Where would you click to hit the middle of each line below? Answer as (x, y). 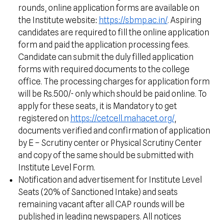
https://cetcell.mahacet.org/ (122, 118)
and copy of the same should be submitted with (106, 155)
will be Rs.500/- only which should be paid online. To (112, 94)
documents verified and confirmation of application (114, 131)
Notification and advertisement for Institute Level (110, 180)
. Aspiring (184, 20)
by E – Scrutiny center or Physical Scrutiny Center (110, 143)
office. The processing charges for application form (114, 82)
